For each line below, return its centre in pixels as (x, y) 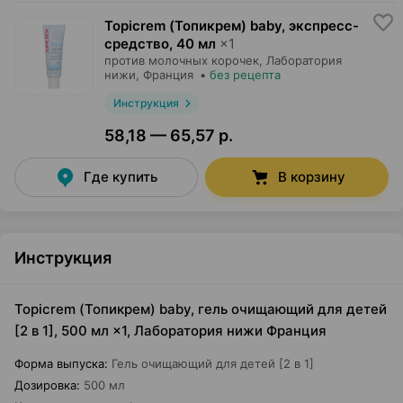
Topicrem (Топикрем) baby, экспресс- (232, 26)
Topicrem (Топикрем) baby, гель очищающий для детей (201, 309)
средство (137, 44)
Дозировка (45, 385)
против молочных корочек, (184, 60)
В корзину (311, 177)
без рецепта (245, 75)
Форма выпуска (59, 363)
